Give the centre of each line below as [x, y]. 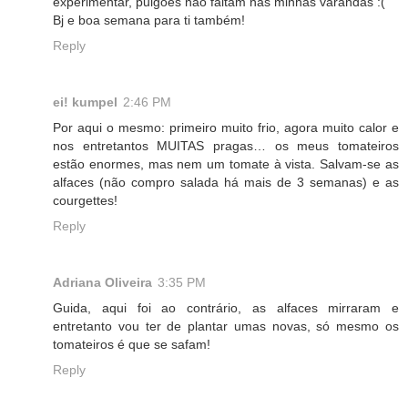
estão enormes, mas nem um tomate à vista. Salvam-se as [226, 163]
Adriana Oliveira [102, 282]
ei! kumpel [85, 102]
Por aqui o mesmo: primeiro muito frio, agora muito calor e [226, 127]
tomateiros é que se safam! [132, 344]
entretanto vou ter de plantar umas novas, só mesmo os [226, 326]
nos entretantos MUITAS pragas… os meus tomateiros [226, 145]
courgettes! [85, 200]
